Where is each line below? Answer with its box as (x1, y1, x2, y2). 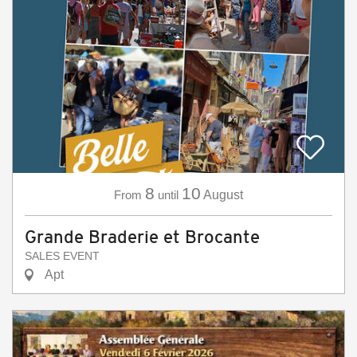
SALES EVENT (25, 249, 100, 262)
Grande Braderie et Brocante (25, 227, 260, 247)
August (203, 188, 243, 202)
